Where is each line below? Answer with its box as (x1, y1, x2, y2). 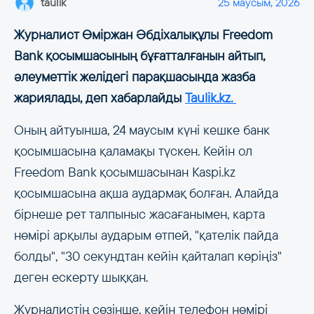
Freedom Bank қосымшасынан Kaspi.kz (14, 163, 235, 182)
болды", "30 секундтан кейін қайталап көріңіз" (14, 247, 282, 266)
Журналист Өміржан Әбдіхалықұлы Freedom (14, 26, 273, 44)
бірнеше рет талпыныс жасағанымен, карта (14, 205, 265, 224)
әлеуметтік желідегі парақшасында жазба (14, 68, 255, 86)
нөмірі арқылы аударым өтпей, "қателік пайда (14, 226, 278, 245)
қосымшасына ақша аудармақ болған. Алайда (14, 184, 278, 203)
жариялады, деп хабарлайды (14, 89, 185, 107)
